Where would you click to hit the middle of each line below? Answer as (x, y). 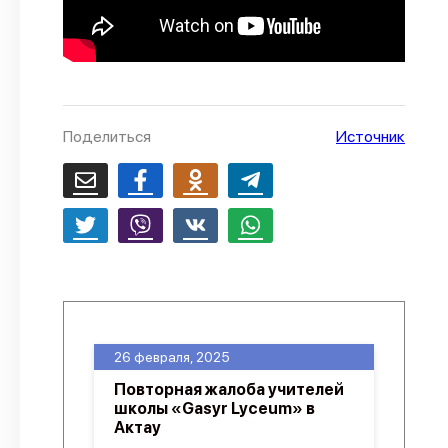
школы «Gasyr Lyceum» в (214, 408)
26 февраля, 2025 (172, 357)
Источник (370, 136)
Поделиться (107, 136)
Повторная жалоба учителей (229, 389)
